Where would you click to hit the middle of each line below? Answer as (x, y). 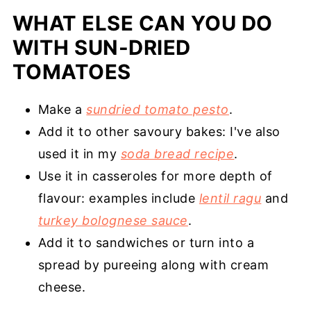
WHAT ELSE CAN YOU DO (142, 24)
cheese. (62, 287)
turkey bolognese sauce (113, 221)
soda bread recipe (177, 154)
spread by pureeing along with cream (153, 265)
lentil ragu (230, 199)
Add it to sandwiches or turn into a (146, 243)
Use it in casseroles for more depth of (155, 176)
